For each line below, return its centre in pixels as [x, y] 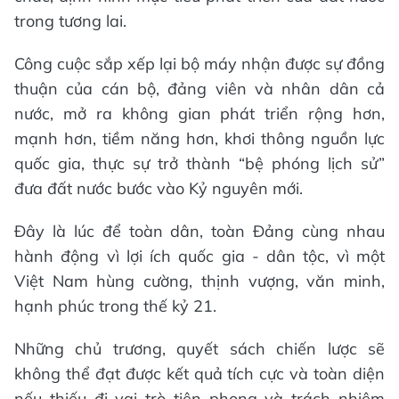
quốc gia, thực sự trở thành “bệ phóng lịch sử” [199, 163]
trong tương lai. [70, 20]
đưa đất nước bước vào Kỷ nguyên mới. [159, 188]
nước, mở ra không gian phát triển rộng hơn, [199, 113]
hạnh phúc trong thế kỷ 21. [115, 305]
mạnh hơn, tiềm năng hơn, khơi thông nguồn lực [199, 138]
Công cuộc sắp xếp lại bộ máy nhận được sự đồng [199, 63]
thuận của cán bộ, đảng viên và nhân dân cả [199, 88]
